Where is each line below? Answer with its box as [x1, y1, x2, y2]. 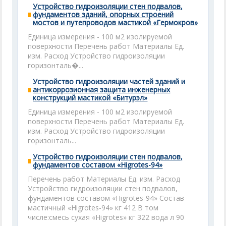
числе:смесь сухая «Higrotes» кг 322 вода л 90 [28, 212, 185, 222]
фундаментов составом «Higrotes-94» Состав [28, 193, 185, 203]
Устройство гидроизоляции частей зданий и [33, 77, 186, 86]
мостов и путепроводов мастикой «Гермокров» [33, 18, 198, 27]
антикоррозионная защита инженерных [33, 85, 171, 94]
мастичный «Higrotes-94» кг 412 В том [28, 203, 159, 212]
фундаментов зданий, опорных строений [33, 10, 174, 19]
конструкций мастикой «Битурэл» [33, 93, 148, 102]
